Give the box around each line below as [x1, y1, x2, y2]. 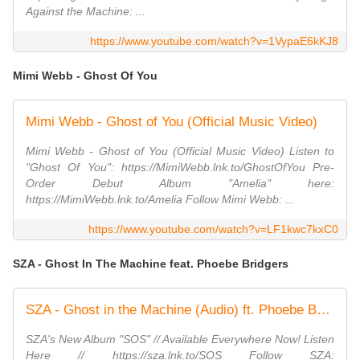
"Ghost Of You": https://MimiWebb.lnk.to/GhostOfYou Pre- [26, 161, 334, 174]
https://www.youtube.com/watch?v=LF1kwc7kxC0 [88, 223, 338, 236]
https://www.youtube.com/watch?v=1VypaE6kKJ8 [90, 35, 338, 48]
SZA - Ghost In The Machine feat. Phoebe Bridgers [13, 257, 288, 271]
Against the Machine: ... [26, 5, 145, 18]
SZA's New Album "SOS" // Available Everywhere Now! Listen [26, 333, 334, 346]
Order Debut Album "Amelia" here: [26, 177, 334, 190]
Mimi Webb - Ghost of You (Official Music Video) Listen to [26, 145, 334, 158]
